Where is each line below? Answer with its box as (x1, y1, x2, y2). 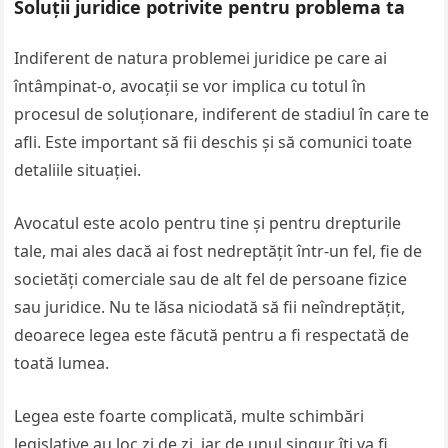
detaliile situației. (14, 159, 142, 181)
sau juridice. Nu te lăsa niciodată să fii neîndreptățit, (14, 296, 406, 318)
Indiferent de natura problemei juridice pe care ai (14, 47, 388, 69)
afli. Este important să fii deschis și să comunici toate (14, 131, 413, 153)
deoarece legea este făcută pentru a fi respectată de (14, 324, 410, 346)
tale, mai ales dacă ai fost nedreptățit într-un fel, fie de (14, 240, 423, 262)
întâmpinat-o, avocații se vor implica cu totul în (14, 75, 367, 97)
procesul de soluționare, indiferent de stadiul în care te (14, 103, 430, 125)
